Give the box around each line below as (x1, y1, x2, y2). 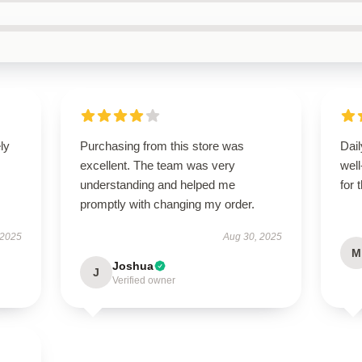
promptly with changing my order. (79, 197, 255, 211)
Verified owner (112, 275, 175, 286)
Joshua (112, 259, 154, 272)
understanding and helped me (79, 178, 235, 192)
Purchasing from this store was (79, 139, 244, 153)
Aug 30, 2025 (223, 231, 283, 242)
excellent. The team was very (79, 158, 235, 172)
